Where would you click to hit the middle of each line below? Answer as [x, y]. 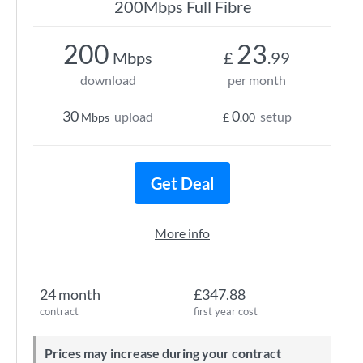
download [108, 80]
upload [134, 116]
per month [257, 80]
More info [182, 233]
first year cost [226, 311]
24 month [70, 294]
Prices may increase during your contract [167, 353]
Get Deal [182, 183]
